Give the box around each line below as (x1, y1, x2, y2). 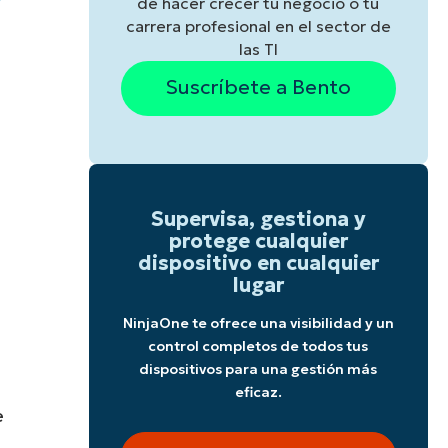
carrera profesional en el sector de (125, 15, 391, 36)
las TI (238, 38, 278, 59)
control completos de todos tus (148, 336, 369, 355)
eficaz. (234, 382, 282, 401)
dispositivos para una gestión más (139, 359, 378, 378)
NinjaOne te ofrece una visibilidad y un (122, 313, 394, 332)
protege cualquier (168, 227, 348, 254)
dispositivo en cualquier (137, 249, 379, 276)
